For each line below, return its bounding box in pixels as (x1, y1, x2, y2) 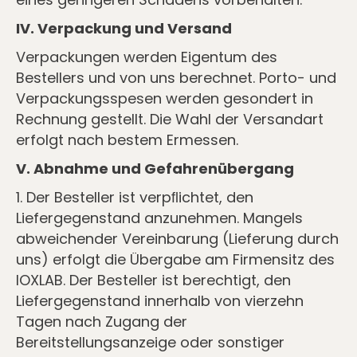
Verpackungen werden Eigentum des (16, 47, 277, 67)
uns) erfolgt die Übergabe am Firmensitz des (16, 249, 335, 269)
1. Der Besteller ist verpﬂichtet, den (16, 187, 253, 207)
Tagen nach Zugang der (16, 312, 187, 331)
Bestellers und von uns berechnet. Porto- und (16, 68, 336, 88)
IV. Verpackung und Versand (16, 18, 232, 38)
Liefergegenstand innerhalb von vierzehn (16, 291, 304, 311)
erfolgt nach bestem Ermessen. (16, 130, 238, 150)
